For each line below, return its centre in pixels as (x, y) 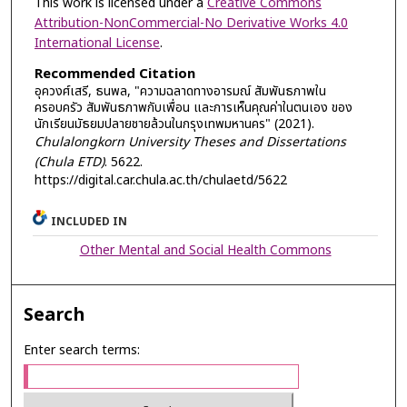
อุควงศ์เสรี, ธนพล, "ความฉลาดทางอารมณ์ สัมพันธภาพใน (180, 92)
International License (97, 43)
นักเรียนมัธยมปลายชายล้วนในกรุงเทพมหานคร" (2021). (174, 124)
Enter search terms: (82, 351)
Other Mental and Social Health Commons (205, 251)
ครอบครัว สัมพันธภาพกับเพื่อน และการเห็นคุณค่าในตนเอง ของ (193, 108)
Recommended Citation (114, 74)
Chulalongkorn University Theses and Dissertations (190, 143)
